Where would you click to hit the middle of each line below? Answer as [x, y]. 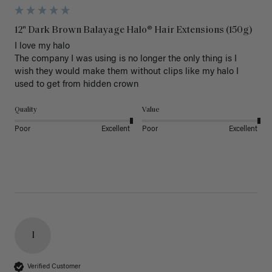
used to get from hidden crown [78, 85]
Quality [26, 110]
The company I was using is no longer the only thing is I [126, 59]
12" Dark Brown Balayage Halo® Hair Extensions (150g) [134, 31]
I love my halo [42, 47]
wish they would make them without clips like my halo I [127, 72]
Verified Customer [54, 267]
